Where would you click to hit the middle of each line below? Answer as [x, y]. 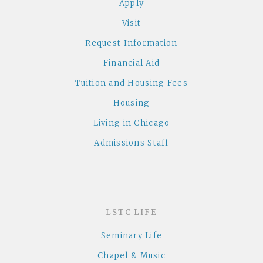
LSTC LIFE [131, 212]
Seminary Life [131, 236]
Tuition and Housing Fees [131, 83]
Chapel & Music [131, 256]
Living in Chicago [131, 123]
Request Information [131, 43]
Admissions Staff [131, 143]
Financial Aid [131, 63]
